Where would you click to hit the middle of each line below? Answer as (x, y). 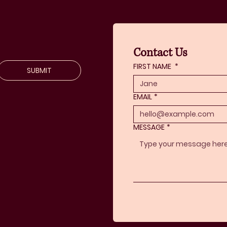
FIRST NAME (153, 66)
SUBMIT (40, 70)
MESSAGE (149, 127)
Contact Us (160, 53)
